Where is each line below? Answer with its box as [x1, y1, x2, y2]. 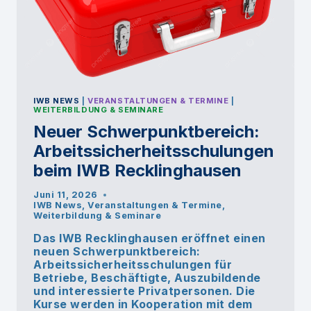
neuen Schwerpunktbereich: [33, 244, 201, 259]
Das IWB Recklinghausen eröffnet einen [33, 231, 266, 246]
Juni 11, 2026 [33, 190, 98, 201]
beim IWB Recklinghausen [33, 160, 242, 181]
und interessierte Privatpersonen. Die [33, 284, 255, 299]
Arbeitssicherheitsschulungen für [33, 258, 232, 272]
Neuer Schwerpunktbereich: [33, 121, 260, 142]
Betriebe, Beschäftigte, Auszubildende [33, 271, 261, 285]
